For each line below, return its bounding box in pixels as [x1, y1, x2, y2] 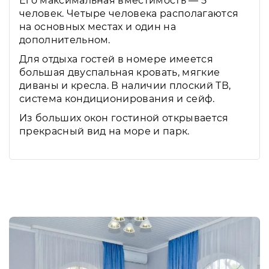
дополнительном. [19, 34, 110, 46]
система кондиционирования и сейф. [19, 92, 215, 104]
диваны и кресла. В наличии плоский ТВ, [19, 79, 231, 91]
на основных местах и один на [19, 20, 176, 32]
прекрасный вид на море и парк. [19, 125, 190, 137]
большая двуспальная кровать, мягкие [19, 66, 220, 78]
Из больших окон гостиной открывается [19, 112, 229, 124]
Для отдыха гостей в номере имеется [19, 53, 213, 65]
